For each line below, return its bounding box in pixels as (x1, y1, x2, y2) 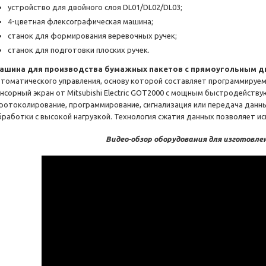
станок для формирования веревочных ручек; (8, 31, 177, 40)
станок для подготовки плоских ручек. (8, 46, 150, 55)
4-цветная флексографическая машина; (8, 17, 153, 26)
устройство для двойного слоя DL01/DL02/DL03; (8, 3, 182, 12)
